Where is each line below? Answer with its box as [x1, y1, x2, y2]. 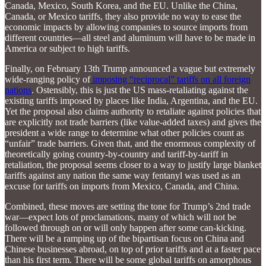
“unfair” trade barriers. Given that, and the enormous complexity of [5, 138, 255, 148]
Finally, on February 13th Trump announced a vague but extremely [5, 63, 255, 74]
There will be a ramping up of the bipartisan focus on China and [5, 233, 244, 243]
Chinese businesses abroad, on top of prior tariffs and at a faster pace [5, 243, 261, 254]
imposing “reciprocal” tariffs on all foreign [90, 74, 251, 84]
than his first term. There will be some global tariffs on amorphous [5, 254, 251, 265]
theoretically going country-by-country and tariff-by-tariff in [5, 148, 228, 159]
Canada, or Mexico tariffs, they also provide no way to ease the [5, 11, 241, 21]
